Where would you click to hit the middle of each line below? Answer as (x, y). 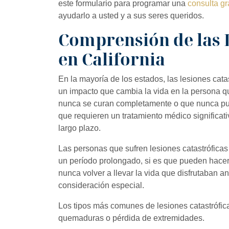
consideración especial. (101, 185)
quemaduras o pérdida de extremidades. (131, 218)
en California (112, 59)
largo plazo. (79, 128)
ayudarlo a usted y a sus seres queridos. (131, 15)
